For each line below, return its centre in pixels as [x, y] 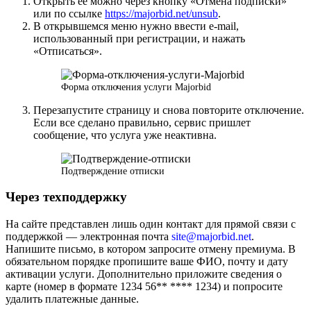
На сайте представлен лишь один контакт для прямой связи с [151, 224]
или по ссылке [69, 13]
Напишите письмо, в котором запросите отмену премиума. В [151, 249]
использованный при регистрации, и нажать [139, 38]
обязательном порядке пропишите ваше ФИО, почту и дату [147, 262]
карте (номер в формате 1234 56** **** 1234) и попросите [144, 287]
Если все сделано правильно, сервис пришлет [142, 122]
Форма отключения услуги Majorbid [136, 86]
